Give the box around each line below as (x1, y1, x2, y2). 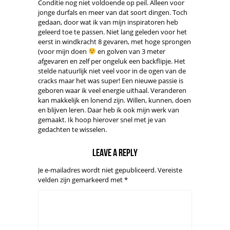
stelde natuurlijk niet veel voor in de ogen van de (38, 66, 186, 75)
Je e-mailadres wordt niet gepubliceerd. (38, 165, 156, 175)
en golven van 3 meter (95, 47, 165, 56)
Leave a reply (92, 147, 138, 158)
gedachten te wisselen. (38, 125, 107, 134)
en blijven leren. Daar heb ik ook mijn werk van (38, 105, 179, 114)
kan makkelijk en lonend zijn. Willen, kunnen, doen (38, 95, 191, 105)
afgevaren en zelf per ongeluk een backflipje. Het (38, 56, 185, 66)
